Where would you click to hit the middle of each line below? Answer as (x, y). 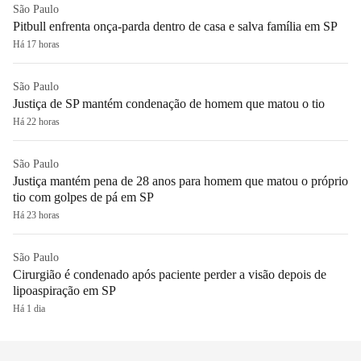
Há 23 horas (36, 215)
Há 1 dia (29, 308)
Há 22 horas (36, 121)
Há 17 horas (36, 44)
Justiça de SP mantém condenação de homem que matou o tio (169, 103)
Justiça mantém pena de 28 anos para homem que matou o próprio (180, 180)
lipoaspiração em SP (64, 290)
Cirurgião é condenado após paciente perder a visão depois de (170, 274)
